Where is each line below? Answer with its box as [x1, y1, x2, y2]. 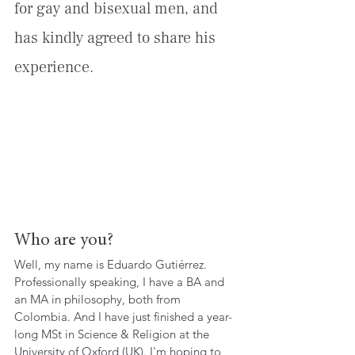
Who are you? [14, 231, 113, 250]
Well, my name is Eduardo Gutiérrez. [14, 256, 210, 272]
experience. [14, 57, 94, 78]
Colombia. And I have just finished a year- [14, 308, 232, 324]
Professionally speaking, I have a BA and [14, 273, 227, 289]
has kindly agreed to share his [14, 28, 219, 48]
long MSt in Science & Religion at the [14, 326, 212, 342]
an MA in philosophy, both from [14, 291, 184, 307]
